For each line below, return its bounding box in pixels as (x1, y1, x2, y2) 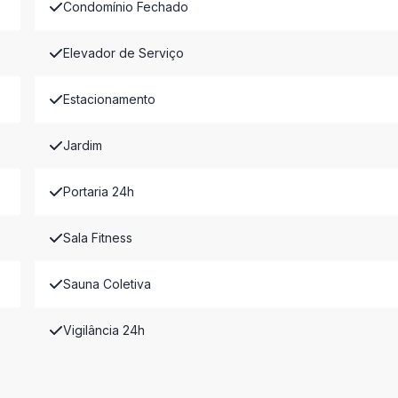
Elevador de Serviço (62, 45, 184, 60)
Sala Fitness (62, 230, 132, 245)
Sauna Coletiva (62, 276, 151, 291)
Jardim (62, 138, 102, 153)
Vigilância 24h (62, 322, 145, 338)
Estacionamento (62, 92, 155, 107)
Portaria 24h (62, 184, 134, 199)
